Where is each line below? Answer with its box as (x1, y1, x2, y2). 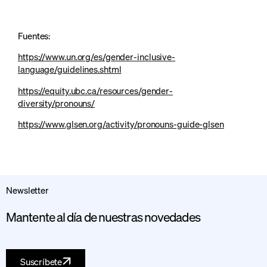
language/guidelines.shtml (18, 63, 122, 76)
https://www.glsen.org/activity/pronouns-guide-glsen (18, 118, 224, 131)
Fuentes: (18, 30, 52, 42)
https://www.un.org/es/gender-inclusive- (18, 51, 176, 63)
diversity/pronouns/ (18, 97, 95, 109)
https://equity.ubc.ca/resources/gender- (18, 84, 173, 97)
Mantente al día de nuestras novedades (6, 208, 200, 225)
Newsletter (6, 184, 49, 196)
